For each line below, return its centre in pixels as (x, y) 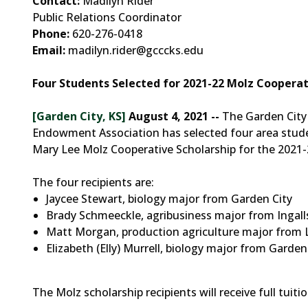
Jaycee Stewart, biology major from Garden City (169, 199)
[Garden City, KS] (80, 116)
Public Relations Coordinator (107, 17)
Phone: (51, 34)
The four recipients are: (93, 182)
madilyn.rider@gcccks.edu (134, 50)
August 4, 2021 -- (174, 116)
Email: (49, 50)
